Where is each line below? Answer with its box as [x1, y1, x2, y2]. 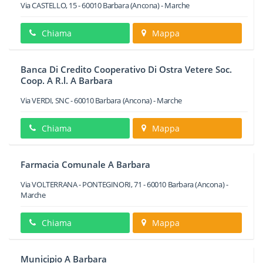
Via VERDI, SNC [21, 95, 69, 106]
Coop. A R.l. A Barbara [21, 75, 113, 86]
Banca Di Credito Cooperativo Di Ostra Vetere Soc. [21, 63, 232, 75]
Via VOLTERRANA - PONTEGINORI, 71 [21, 179, 142, 190]
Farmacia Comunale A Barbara [21, 159, 150, 170]
